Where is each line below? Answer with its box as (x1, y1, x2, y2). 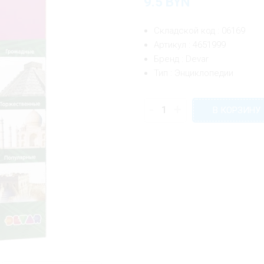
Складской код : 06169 (154, 25, 246, 36)
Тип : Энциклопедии (154, 68, 234, 78)
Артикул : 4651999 (154, 39, 226, 50)
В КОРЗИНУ (212, 105, 260, 115)
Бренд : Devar (154, 54, 209, 64)
